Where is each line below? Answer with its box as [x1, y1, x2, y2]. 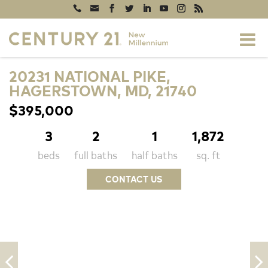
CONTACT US [105, 173, 163, 185]
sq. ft [196, 148, 221, 162]
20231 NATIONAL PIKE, [9, 66, 170, 86]
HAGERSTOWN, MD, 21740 [9, 81, 197, 100]
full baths [74, 148, 117, 162]
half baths [132, 148, 178, 162]
